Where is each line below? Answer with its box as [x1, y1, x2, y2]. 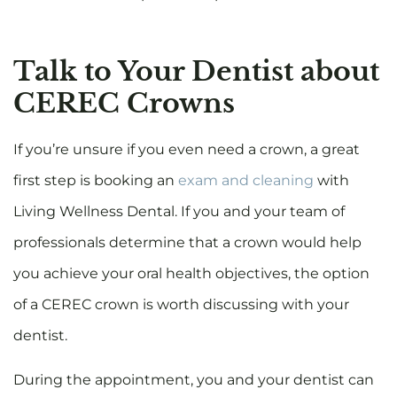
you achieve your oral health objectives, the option [13, 265, 370, 283]
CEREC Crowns [13, 87, 235, 121]
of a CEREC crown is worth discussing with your [13, 296, 349, 314]
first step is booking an [13, 172, 178, 190]
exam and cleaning [178, 172, 314, 190]
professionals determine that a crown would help [13, 234, 362, 252]
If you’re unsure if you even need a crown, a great [13, 141, 360, 159]
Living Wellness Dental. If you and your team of [13, 203, 345, 221]
